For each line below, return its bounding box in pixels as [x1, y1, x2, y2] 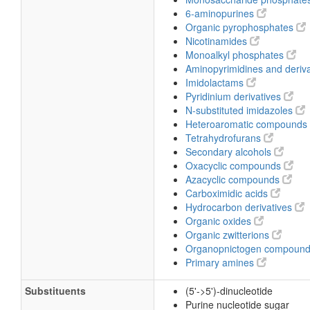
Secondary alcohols [185, 145, 274, 158]
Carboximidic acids [185, 186, 271, 200]
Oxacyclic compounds [185, 158, 284, 172]
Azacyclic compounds [185, 172, 282, 186]
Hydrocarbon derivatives [185, 200, 295, 214]
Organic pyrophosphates [185, 20, 296, 34]
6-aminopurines [185, 6, 257, 20]
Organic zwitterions [185, 228, 272, 241]
